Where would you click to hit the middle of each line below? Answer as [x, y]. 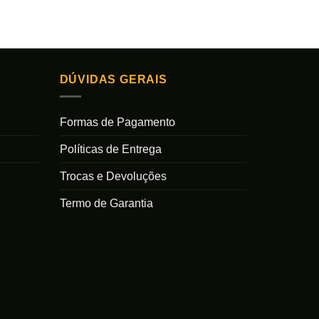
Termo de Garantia [106, 204]
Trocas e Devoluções [113, 177]
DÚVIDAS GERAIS [113, 79]
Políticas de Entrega [110, 150]
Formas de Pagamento [117, 122]
